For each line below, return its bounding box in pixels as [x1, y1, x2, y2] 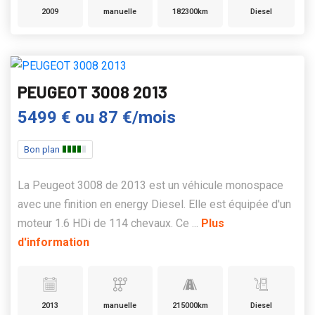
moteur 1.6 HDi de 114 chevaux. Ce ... [18, 217, 201, 231]
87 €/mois [98, 108, 176, 128]
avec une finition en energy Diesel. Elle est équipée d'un [18, 198, 291, 212]
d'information [18, 236, 89, 250]
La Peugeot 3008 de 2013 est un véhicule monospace [18, 179, 283, 193]
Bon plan [24, 144, 62, 155]
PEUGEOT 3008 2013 [18, 82, 167, 103]
